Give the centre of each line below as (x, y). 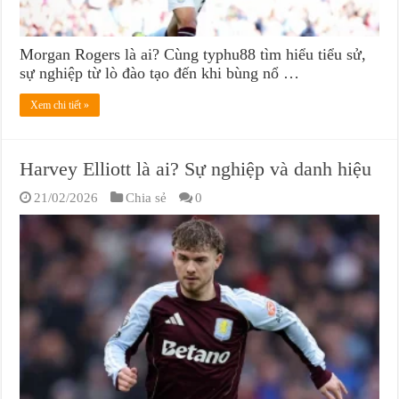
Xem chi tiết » (60, 106)
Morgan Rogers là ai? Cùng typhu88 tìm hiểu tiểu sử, (193, 55)
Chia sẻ (147, 198)
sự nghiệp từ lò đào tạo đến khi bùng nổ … (160, 73)
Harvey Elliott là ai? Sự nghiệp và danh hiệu (196, 169)
